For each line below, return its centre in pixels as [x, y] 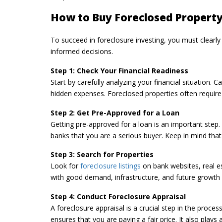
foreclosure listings [111, 166]
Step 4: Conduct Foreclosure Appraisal [118, 196]
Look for [65, 166]
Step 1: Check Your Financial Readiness [119, 70]
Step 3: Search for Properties [102, 155]
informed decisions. [82, 52]
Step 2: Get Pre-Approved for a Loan [115, 112]
